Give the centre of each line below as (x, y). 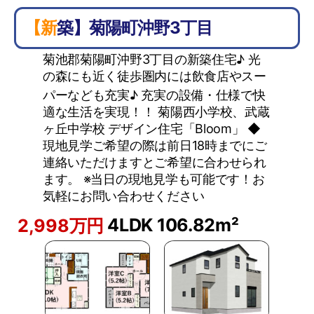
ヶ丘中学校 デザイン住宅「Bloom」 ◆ (152, 129)
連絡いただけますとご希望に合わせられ (154, 162)
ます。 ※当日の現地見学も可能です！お (153, 179)
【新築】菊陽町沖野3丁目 (135, 28)
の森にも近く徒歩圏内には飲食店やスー (154, 76)
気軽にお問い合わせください (123, 196)
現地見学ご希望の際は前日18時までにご (155, 145)
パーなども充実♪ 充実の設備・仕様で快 (154, 95)
